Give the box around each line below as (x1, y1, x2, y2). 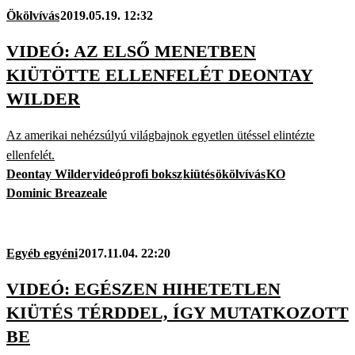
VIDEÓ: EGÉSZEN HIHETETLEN (6, 279, 281, 300)
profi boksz (122, 167, 182, 181)
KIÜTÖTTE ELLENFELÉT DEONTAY (6, 64, 313, 85)
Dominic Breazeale (6, 186, 107, 200)
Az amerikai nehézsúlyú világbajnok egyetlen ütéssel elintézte (6, 128, 315, 143)
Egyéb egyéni (6, 246, 78, 261)
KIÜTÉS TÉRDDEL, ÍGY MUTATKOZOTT (6, 303, 349, 323)
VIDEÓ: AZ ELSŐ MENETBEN (6, 40, 256, 61)
